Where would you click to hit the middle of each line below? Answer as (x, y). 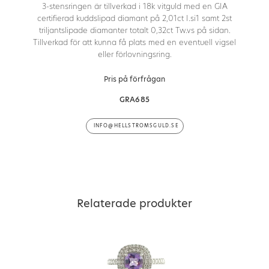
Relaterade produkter (134, 203)
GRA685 (134, 99)
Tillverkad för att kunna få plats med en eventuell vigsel (134, 42)
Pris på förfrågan (134, 79)
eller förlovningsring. (134, 54)
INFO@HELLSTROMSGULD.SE (136, 126)
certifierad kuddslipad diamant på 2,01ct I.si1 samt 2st (134, 18)
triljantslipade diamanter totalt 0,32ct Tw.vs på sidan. (134, 30)
